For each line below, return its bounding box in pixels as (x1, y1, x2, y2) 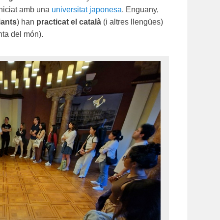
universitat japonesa (52, 5, 122, 14)
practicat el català (36, 17, 101, 26)
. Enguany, (122, 5, 159, 14)
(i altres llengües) (101, 17, 163, 26)
